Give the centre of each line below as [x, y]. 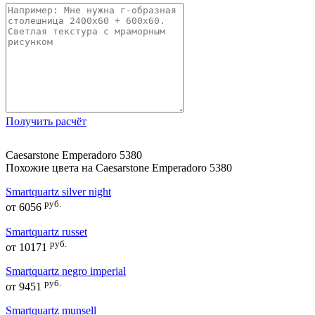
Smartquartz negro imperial [66, 271]
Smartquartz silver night [58, 192]
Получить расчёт [46, 122]
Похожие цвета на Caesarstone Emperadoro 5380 [119, 168]
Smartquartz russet [46, 231]
